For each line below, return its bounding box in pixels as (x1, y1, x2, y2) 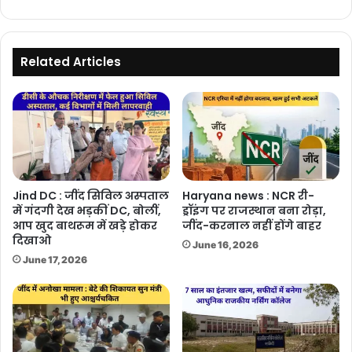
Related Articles (20, 53, 121, 71)
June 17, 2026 (23, 254, 87, 266)
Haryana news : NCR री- (182, 188, 314, 204)
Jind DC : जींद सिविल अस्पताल (13, 188, 169, 204)
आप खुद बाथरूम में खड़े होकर (13, 218, 157, 234)
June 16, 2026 (192, 239, 258, 251)
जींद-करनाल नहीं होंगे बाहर (182, 218, 321, 234)
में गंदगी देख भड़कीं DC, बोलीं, (13, 203, 161, 219)
